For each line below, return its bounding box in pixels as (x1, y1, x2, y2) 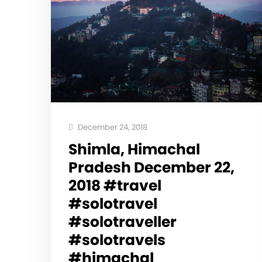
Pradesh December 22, (68, 157, 235, 178)
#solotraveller (68, 211, 177, 232)
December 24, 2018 (76, 121, 147, 133)
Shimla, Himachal (68, 139, 200, 160)
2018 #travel (68, 175, 161, 196)
